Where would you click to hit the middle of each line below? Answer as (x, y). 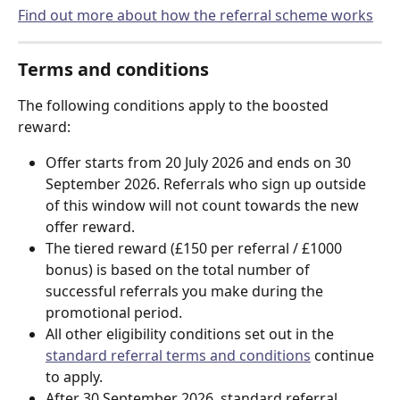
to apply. (74, 376)
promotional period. (114, 312)
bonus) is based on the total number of (179, 269)
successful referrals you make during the (186, 291)
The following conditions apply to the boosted (175, 105)
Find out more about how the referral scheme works (196, 16)
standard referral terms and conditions (178, 355)
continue (344, 355)
